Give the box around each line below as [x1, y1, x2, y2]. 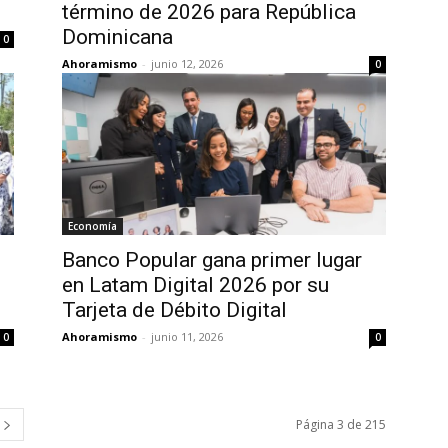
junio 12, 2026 [151, 56, 223, 71]
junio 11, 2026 [151, 329, 223, 344]
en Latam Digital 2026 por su [62, 273, 329, 297]
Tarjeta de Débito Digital [62, 298, 287, 322]
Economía [68, 219, 117, 233]
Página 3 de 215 [296, 416, 386, 433]
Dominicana [62, 25, 173, 49]
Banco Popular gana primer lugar [62, 248, 362, 272]
